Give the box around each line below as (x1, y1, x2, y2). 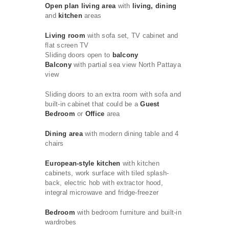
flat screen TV (45, 41, 89, 49)
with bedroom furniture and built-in (77, 209, 181, 216)
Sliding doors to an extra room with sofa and (45, 90, 181, 98)
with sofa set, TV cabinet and (85, 32, 178, 39)
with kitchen (120, 159, 159, 167)
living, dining (130, 2, 177, 10)
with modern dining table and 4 (82, 130, 179, 138)
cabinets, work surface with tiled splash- (45, 169, 169, 177)
